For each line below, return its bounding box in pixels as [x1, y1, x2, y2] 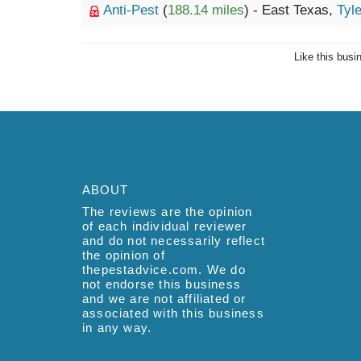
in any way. [82, 321, 152, 334]
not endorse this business [82, 277, 241, 291]
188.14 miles [168, 2, 244, 18]
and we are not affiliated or [82, 292, 247, 305]
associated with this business [82, 306, 264, 320]
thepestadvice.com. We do [82, 263, 246, 276]
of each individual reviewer [82, 219, 247, 233]
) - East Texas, [244, 2, 337, 18]
